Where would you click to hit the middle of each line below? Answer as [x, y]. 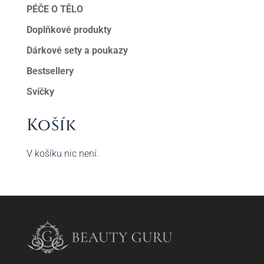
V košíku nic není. [62, 153]
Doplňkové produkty [69, 29]
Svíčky [40, 91]
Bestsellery [50, 71]
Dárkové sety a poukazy [77, 50]
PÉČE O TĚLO [55, 9]
